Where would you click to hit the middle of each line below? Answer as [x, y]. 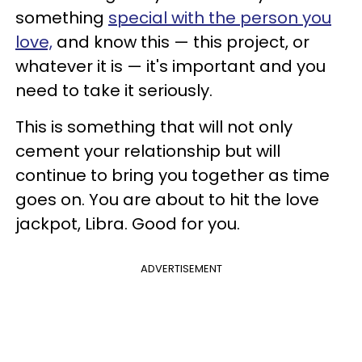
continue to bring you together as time [173, 175]
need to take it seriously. [114, 90]
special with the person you [220, 17]
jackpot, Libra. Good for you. [128, 223]
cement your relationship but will [148, 151]
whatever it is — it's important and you [170, 66]
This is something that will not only [154, 126]
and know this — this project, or [181, 42]
